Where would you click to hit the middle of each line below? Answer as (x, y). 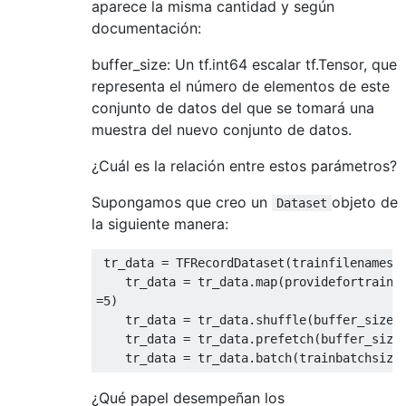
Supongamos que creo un (182, 202)
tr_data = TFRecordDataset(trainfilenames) (248, 262)
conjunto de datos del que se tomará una (233, 107)
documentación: (146, 28)
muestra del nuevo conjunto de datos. (222, 129)
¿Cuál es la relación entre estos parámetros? (244, 165)
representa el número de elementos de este (241, 86)
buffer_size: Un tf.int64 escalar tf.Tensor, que (244, 64)
